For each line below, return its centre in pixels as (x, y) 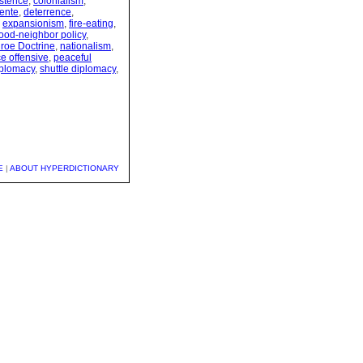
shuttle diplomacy (78, 69)
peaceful (73, 58)
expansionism (33, 24)
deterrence (47, 13)
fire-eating (91, 24)
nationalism (85, 47)
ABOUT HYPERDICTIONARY (64, 169)
